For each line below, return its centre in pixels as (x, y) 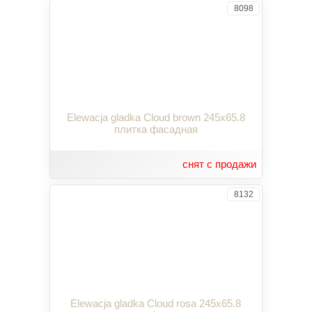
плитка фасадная (156, 129)
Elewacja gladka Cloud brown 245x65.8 (156, 117)
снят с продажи (219, 164)
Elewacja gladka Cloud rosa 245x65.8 (156, 303)
